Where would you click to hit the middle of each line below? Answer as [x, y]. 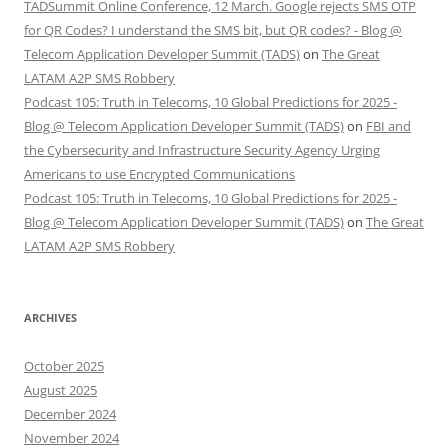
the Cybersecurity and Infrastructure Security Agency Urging [202, 150]
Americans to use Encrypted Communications [159, 174]
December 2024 [70, 414]
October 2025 [64, 366]
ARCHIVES [50, 318]
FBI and [388, 126]
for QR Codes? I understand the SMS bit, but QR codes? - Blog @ [213, 30]
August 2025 [60, 390]
